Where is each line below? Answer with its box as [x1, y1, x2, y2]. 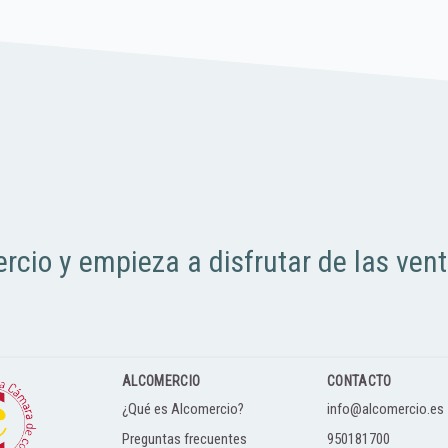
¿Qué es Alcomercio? [122, 400, 244, 418]
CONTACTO [327, 373, 392, 389]
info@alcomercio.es [327, 400, 444, 418]
